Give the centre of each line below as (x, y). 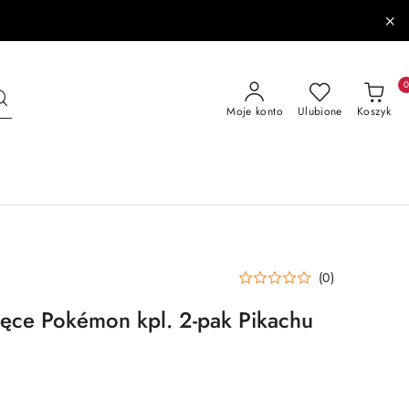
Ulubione (320, 111)
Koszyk (373, 111)
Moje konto (255, 111)
